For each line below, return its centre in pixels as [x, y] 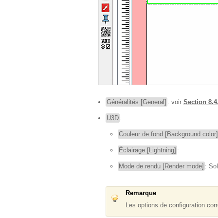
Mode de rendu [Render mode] [161, 166]
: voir [175, 102]
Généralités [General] [136, 102]
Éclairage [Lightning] [147, 150]
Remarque [141, 193]
